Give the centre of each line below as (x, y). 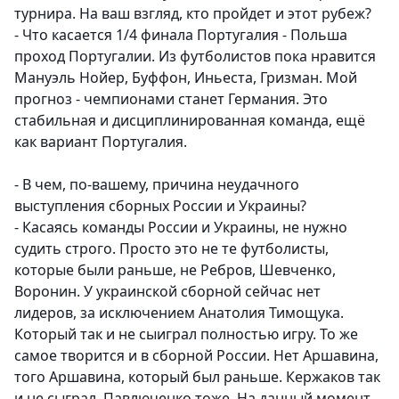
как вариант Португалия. (101, 142)
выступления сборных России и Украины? (160, 206)
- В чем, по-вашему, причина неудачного (157, 185)
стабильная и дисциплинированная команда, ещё (190, 121)
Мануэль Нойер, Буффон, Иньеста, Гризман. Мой (186, 78)
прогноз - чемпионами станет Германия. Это (171, 99)
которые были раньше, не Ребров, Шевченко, (175, 270)
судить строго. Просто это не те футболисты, (171, 249)
